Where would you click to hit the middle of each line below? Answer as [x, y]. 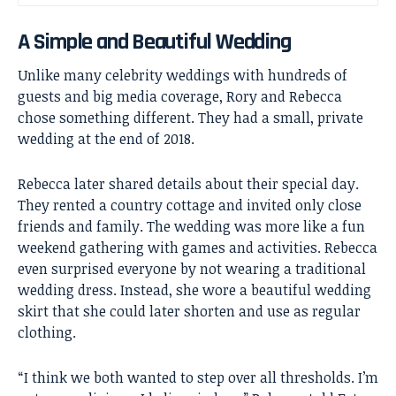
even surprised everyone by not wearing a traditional [192, 269]
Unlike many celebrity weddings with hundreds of [183, 76]
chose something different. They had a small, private [190, 118]
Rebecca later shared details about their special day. [188, 184]
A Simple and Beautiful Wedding [154, 42]
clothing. [47, 333]
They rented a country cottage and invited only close [190, 206]
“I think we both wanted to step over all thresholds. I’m [198, 378]
